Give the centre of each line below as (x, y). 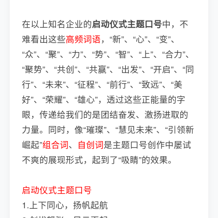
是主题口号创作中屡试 (147, 145)
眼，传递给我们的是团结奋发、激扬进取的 (105, 114)
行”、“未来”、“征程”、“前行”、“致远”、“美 (102, 84)
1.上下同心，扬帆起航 (65, 205)
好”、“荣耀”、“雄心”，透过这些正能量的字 (104, 99)
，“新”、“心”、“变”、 (140, 39)
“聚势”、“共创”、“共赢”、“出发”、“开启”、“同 (108, 69)
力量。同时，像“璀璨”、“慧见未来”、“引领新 (108, 129)
